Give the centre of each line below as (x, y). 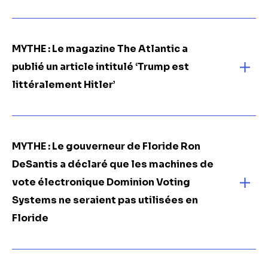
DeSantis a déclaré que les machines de (113, 164)
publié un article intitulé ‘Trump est (100, 67)
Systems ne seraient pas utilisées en (105, 200)
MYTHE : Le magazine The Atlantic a (100, 49)
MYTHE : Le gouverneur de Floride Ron (106, 146)
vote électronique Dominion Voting (101, 182)
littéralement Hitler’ (64, 85)
